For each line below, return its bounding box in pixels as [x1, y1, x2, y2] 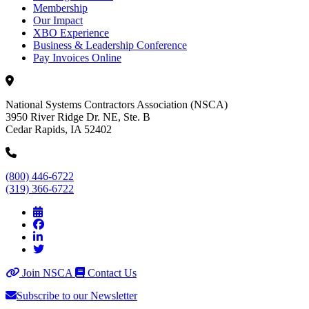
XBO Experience [33, 27, 109, 39]
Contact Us [85, 267, 137, 279]
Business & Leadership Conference [33, 39, 187, 52]
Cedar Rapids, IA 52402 [6, 123, 112, 136]
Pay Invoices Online [33, 52, 121, 64]
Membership [33, 2, 88, 14]
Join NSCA [19, 267, 75, 279]
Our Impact [33, 14, 83, 27]
